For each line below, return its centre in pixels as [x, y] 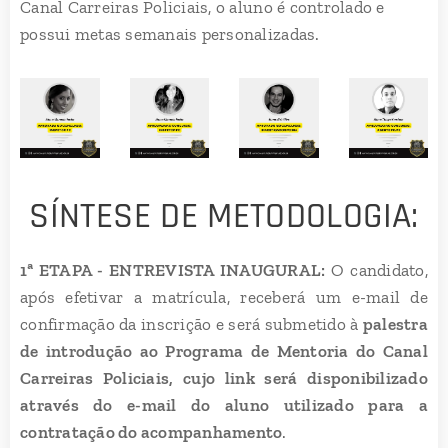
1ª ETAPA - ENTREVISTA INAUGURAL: [175, 269]
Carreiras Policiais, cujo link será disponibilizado [224, 377]
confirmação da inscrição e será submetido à [191, 323]
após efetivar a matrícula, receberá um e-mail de [224, 296]
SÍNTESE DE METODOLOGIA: [224, 216]
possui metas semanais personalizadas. [170, 34]
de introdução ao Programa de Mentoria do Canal [224, 350]
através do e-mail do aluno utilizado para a [224, 404]
